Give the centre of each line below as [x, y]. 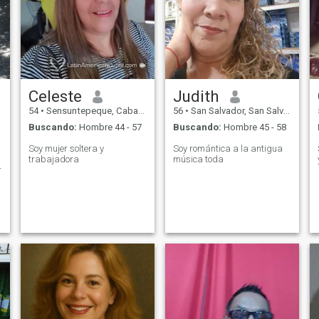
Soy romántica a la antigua [228, 148]
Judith [196, 96]
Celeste [55, 96]
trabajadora [53, 159]
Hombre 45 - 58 [253, 127]
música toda [198, 159]
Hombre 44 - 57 [109, 127]
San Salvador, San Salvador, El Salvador [236, 111]
